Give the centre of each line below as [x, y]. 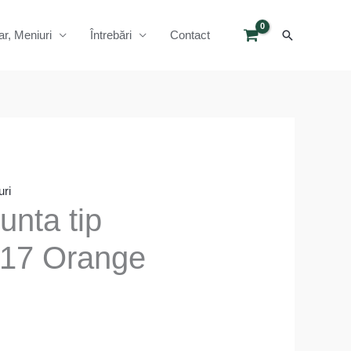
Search [302, 35]
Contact [190, 35]
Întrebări [111, 35]
